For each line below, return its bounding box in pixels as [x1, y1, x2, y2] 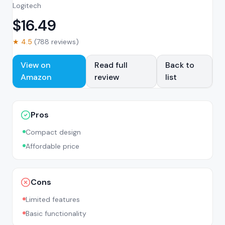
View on [21, 60, 51, 70]
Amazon [21, 72, 52, 82]
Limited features [26, 195, 80, 204]
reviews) [49, 37, 79, 46]
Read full [94, 60, 128, 70]
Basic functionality [26, 209, 86, 218]
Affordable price [26, 142, 79, 151]
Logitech [13, 1, 41, 10]
